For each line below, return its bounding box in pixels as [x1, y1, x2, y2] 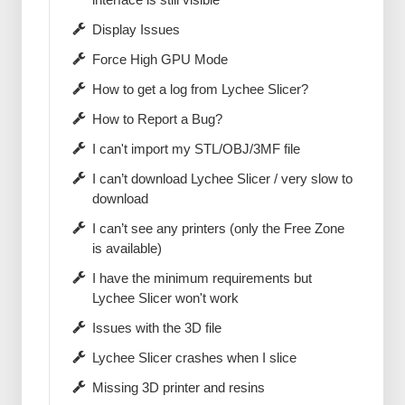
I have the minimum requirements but [91, 269, 312, 286]
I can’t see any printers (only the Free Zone [91, 220, 344, 236]
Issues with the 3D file [91, 319, 221, 335]
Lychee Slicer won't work [91, 289, 239, 306]
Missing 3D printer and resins [91, 379, 265, 395]
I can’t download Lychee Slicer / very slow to [91, 170, 353, 186]
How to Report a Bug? [91, 110, 222, 127]
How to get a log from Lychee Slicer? [91, 80, 308, 97]
